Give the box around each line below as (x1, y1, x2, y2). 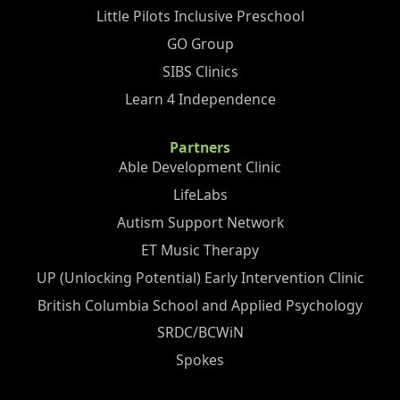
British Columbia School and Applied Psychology (37, 295, 362, 315)
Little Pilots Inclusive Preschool (96, 6, 304, 27)
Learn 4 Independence (124, 88, 276, 109)
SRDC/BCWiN (156, 322, 244, 343)
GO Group (166, 34, 234, 54)
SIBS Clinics (162, 61, 238, 81)
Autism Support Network (116, 212, 284, 232)
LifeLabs (172, 185, 228, 205)
